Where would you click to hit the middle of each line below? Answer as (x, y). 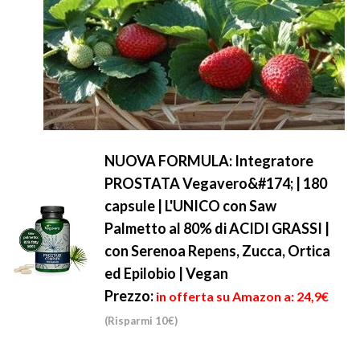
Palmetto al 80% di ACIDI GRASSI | (217, 228)
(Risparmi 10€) (141, 321)
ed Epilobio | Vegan (166, 273)
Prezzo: (129, 296)
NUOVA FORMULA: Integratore (209, 161)
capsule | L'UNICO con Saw (190, 206)
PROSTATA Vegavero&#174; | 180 (216, 183)
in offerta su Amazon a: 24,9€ (242, 296)
